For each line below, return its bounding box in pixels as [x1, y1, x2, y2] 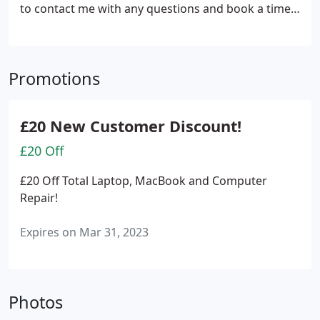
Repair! [20, 190, 58, 206]
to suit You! [20, 18, 80, 34]
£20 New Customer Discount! [20, 116, 241, 136]
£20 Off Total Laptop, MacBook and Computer [20, 173, 267, 189]
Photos [9, 291, 63, 314]
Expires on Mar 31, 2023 [20, 224, 149, 240]
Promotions [9, 67, 100, 90]
